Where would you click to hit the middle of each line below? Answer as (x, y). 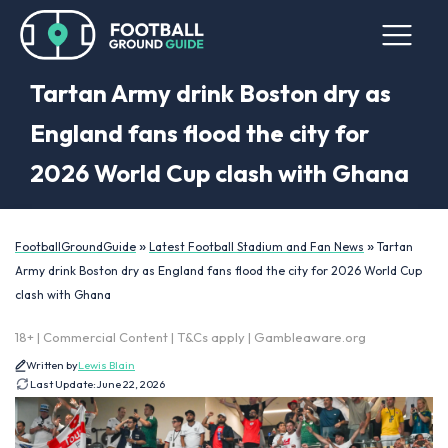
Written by (52, 365)
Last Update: (63, 384)
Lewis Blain (106, 365)
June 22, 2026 (130, 384)
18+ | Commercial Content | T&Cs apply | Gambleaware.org (190, 337)
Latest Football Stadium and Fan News (256, 246)
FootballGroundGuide (75, 246)
